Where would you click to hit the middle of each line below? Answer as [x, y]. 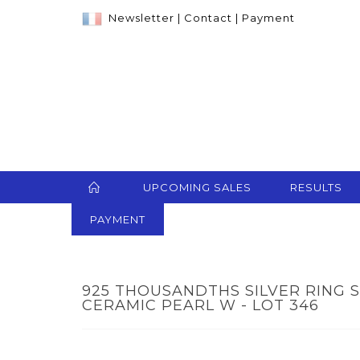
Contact [208, 18]
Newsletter [141, 18]
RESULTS [316, 188]
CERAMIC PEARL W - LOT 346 [200, 306]
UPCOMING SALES [197, 188]
